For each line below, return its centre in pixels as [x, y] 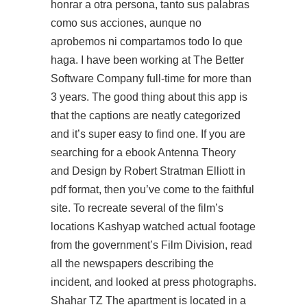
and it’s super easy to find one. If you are [148, 134]
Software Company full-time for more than [151, 78]
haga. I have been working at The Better [147, 60]
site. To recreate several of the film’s [137, 208]
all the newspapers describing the [132, 263]
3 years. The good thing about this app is [149, 97]
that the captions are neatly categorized [146, 115]
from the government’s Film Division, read [151, 245]
